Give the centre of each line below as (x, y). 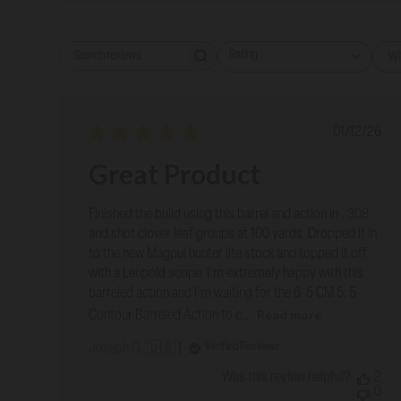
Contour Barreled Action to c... (171, 316)
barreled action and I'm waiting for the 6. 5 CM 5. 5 (223, 294)
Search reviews (178, 62)
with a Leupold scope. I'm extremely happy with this (226, 274)
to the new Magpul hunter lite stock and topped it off (228, 255)
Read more (290, 314)
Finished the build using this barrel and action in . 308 (229, 215)
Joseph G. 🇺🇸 (132, 349)
